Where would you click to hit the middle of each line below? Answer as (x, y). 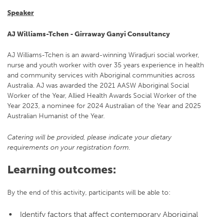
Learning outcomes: (62, 170)
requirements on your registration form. (69, 147)
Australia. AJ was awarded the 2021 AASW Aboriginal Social (98, 85)
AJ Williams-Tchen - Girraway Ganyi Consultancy (89, 34)
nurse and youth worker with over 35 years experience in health (106, 65)
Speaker (21, 13)
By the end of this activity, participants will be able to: (89, 192)
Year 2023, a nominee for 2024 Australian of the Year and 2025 (104, 106)
